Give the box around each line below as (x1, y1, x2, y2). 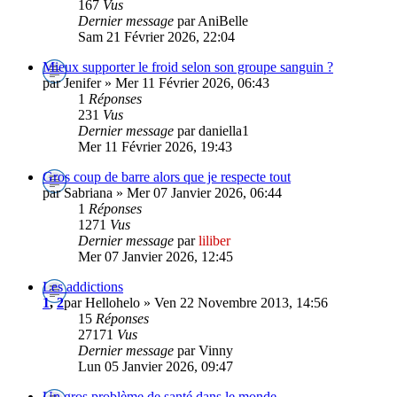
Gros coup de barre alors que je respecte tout (43, 168, 291, 184)
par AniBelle (177, 12, 248, 28)
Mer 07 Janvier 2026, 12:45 (78, 248, 233, 264)
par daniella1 (177, 122, 249, 138)
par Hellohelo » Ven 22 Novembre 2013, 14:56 (64, 294, 328, 310)
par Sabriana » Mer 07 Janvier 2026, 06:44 (43, 184, 282, 200)
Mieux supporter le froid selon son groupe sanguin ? (43, 58, 333, 74)
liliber (198, 232, 230, 248)
